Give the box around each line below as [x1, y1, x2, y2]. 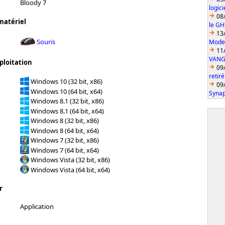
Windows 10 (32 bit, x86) [31, 76, 102, 86]
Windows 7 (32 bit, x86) [31, 135, 99, 145]
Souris [37, 37, 55, 46]
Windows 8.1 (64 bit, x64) [31, 106, 104, 116]
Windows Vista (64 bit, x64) [31, 165, 110, 174]
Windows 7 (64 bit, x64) [31, 145, 99, 155]
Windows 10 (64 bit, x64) [31, 86, 102, 96]
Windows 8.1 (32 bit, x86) [31, 96, 104, 105]
